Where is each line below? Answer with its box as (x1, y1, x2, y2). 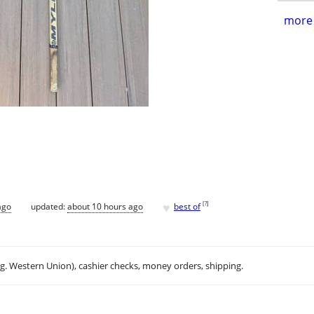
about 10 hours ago (67, 200, 143, 212)
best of (174, 200, 200, 212)
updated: (31, 200, 67, 212)
